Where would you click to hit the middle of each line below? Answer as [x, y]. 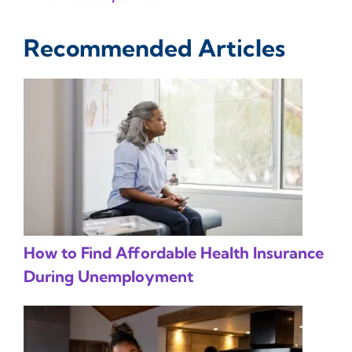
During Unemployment [108, 276]
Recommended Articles [154, 48]
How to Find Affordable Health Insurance [174, 252]
